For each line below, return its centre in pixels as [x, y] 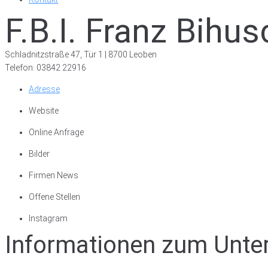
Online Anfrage [56, 132]
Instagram [48, 218]
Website [44, 111]
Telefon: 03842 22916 [45, 68]
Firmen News [54, 175]
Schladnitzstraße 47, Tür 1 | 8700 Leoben [81, 54]
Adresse [44, 89]
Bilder [39, 154]
